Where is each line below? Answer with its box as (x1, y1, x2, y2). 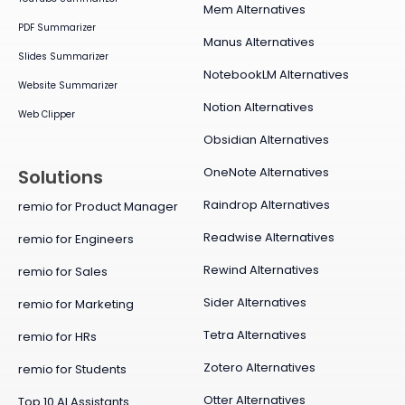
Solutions (17, 165, 103, 191)
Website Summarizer (18, 79, 118, 93)
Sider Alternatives (202, 294, 306, 312)
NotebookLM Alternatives (202, 66, 349, 84)
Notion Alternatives (202, 99, 314, 117)
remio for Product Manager (18, 197, 178, 215)
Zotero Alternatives (202, 359, 316, 377)
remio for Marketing (18, 295, 134, 313)
